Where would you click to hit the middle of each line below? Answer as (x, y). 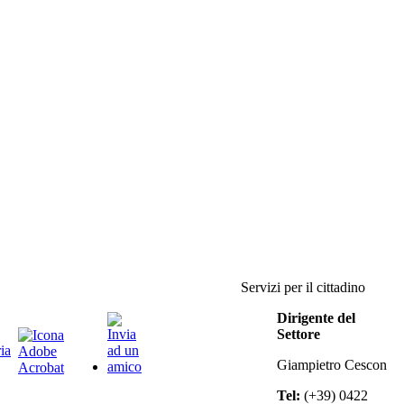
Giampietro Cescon (332, 365)
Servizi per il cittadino (303, 287)
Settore (298, 334)
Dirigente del (316, 318)
